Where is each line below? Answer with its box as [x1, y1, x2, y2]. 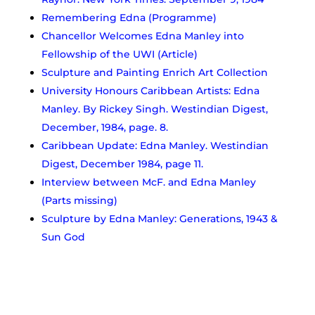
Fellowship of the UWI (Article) [41, 47, 198, 60]
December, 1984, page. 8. [41, 120, 168, 134]
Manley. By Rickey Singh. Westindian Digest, [41, 102, 268, 115]
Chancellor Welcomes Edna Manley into [41, 29, 244, 42]
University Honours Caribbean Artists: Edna [41, 84, 259, 97]
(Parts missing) [41, 193, 117, 207]
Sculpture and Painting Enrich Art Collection [41, 65, 268, 79]
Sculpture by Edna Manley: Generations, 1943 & [41, 212, 278, 225]
